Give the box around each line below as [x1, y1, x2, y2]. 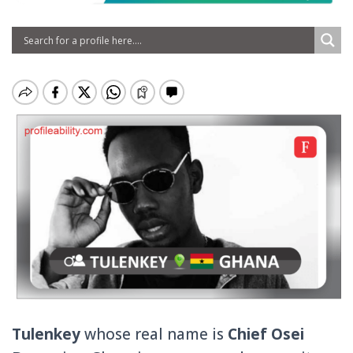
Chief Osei [228, 324, 304, 345]
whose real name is [80, 324, 228, 345]
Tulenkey [12, 324, 80, 345]
